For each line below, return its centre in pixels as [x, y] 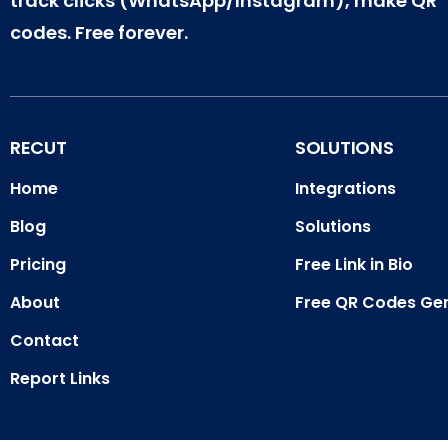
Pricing [38, 265]
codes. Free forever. [99, 33]
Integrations [345, 189]
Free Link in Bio [354, 265]
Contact [44, 341]
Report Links [60, 379]
